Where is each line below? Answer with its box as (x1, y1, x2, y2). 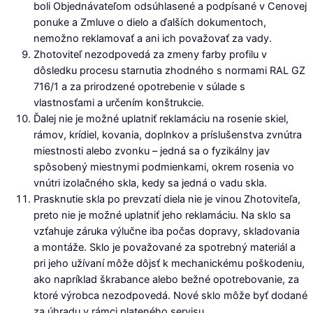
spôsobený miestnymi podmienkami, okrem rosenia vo (34, 161, 294, 173)
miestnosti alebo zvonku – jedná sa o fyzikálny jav (34, 145, 270, 157)
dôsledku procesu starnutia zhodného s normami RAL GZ (34, 64, 305, 77)
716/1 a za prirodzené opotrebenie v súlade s (34, 80, 245, 93)
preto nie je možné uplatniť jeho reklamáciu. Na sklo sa (34, 209, 291, 221)
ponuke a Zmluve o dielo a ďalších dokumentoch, (34, 16, 266, 29)
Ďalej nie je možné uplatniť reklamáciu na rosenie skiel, (34, 112, 289, 125)
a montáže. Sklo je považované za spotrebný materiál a (34, 241, 296, 254)
